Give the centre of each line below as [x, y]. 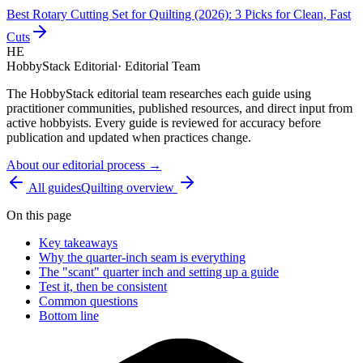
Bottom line [69, 316]
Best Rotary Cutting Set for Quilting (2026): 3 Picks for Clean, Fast [179, 15]
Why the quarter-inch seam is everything [142, 258]
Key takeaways [78, 243]
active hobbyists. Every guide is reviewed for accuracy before [164, 123]
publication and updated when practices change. [129, 138]
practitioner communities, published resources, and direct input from [179, 109]
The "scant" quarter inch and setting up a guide [159, 272]
